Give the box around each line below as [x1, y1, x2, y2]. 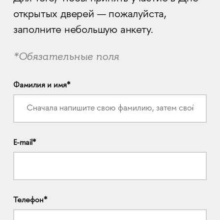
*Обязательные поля [13, 49, 119, 63]
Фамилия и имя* [13, 81, 70, 90]
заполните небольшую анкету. [13, 24, 153, 36]
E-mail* [13, 138, 36, 147]
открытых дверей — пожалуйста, [13, 8, 167, 21]
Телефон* [13, 196, 47, 205]
